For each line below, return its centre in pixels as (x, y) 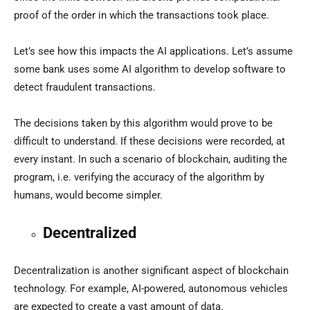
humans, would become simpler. (88, 195)
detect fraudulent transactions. (85, 88)
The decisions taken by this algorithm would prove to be (143, 124)
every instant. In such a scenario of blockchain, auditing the (151, 159)
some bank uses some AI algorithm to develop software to (150, 70)
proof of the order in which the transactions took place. (142, 16)
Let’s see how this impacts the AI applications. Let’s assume (153, 52)
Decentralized (90, 233)
